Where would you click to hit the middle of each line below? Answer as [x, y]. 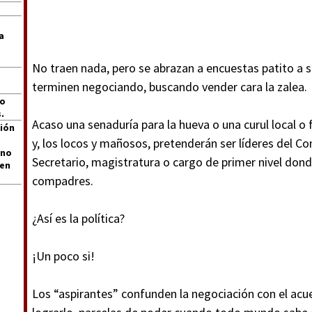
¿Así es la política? [78, 218]
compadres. [63, 181]
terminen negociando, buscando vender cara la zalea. [170, 87]
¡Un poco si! [63, 256]
